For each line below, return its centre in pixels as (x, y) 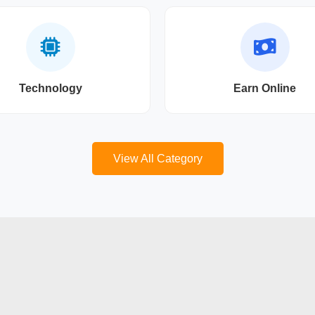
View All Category (157, 159)
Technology (50, 88)
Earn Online (265, 88)
